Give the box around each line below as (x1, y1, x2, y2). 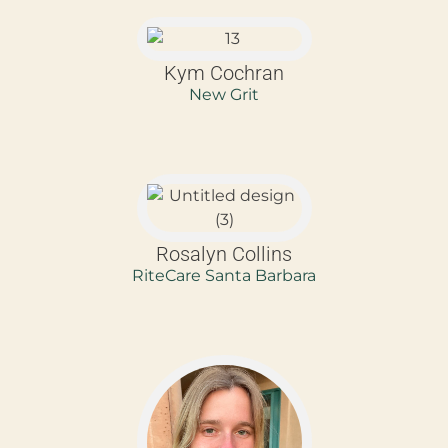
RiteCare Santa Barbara (132, 265, 316, 285)
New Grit (189, 84, 259, 104)
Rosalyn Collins (156, 241, 292, 266)
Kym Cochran (164, 60, 284, 85)
